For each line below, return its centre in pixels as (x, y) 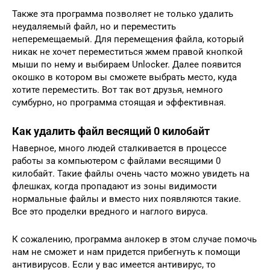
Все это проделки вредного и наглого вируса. (110, 211)
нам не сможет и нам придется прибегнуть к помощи (126, 252)
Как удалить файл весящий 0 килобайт (111, 131)
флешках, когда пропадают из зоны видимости (115, 186)
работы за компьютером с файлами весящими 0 (116, 161)
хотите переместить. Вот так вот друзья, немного (118, 89)
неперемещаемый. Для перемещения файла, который (128, 39)
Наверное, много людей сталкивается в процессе (119, 148)
